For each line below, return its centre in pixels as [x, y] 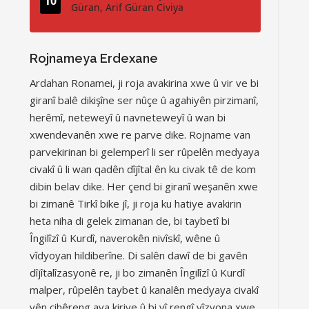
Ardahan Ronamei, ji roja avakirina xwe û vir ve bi [144, 83]
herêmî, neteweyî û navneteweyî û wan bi [128, 117]
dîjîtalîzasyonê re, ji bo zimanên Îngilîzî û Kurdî [137, 272]
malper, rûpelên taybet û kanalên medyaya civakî [144, 290]
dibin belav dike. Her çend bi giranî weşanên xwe [144, 186]
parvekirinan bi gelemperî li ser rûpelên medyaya [144, 152]
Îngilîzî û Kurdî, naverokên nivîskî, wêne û [125, 238]
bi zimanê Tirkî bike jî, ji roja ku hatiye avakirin [136, 203]
